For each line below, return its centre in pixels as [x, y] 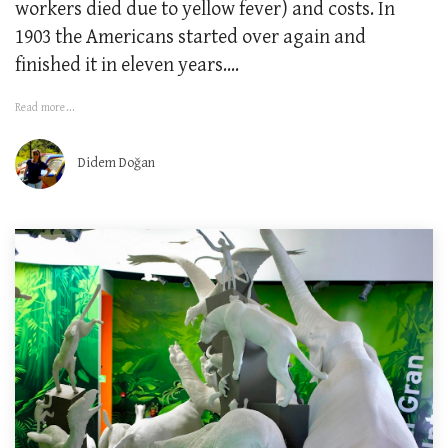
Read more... [45, 108]
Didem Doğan [116, 163]
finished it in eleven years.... [127, 66]
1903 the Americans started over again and [190, 38]
